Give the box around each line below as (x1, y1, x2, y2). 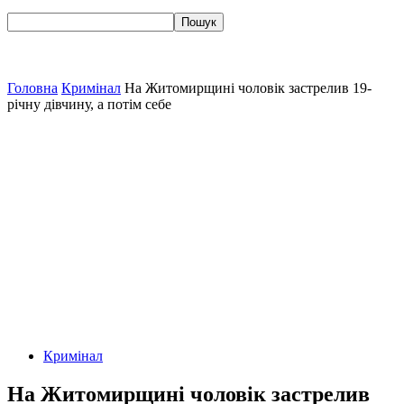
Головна (7, 80, 58, 96)
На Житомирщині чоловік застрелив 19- (124, 80, 372, 96)
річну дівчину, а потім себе (7, 96, 171, 112)
